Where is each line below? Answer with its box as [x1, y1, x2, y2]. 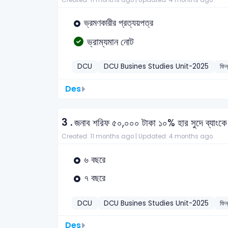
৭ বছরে [84, 172, 105, 185]
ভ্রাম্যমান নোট [87, 35, 134, 49]
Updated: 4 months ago [138, 132, 213, 141]
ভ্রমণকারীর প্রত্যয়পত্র [84, 17, 153, 30]
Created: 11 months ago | [61, 132, 138, 141]
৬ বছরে [84, 153, 105, 166]
